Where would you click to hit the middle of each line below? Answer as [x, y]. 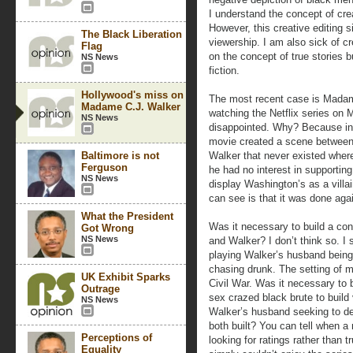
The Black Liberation [132, 34]
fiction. [224, 71]
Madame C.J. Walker [131, 107]
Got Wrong [108, 228]
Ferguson [104, 167]
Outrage [100, 289]
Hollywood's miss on [132, 95]
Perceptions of [117, 338]
